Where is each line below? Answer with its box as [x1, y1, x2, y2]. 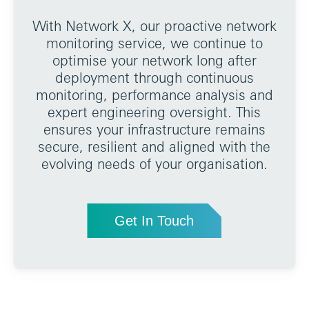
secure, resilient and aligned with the [38, 138, 271, 155]
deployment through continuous [54, 69, 254, 86]
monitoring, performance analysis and [35, 86, 273, 103]
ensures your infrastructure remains [43, 121, 266, 138]
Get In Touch [114, 213, 195, 228]
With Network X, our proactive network [32, 17, 277, 34]
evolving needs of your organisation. [41, 155, 268, 172]
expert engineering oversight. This [48, 103, 261, 121]
